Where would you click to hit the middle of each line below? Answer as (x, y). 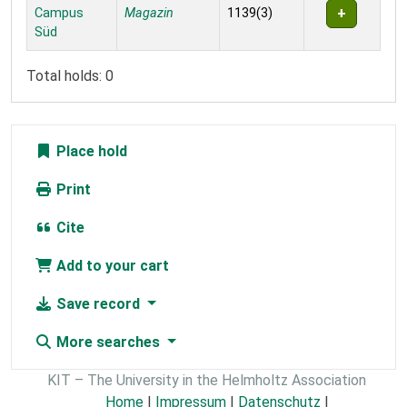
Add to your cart (111, 265)
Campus (59, 13)
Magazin (149, 13)
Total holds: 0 (70, 75)
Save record (98, 303)
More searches (108, 342)
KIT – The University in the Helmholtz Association (207, 380)
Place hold (90, 151)
